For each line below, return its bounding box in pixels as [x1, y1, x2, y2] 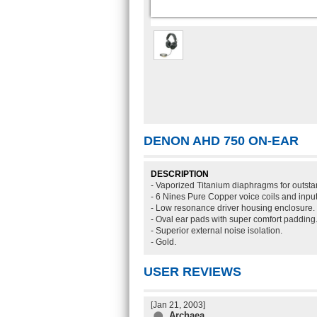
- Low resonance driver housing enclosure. [151, 203, 315, 213]
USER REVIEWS [144, 265, 241, 279]
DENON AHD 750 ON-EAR [144, 134, 302, 148]
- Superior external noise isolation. [151, 226, 282, 236]
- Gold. [151, 237, 176, 247]
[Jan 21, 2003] [151, 300, 205, 310]
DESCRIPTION [151, 169, 209, 179]
